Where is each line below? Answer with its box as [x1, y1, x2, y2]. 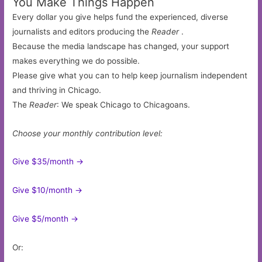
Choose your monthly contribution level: [12, 128, 163, 138]
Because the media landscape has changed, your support [12, 41, 230, 51]
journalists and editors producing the [12, 26, 152, 36]
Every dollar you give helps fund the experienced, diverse [12, 12, 229, 22]
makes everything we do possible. [12, 56, 140, 65]
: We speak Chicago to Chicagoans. [57, 99, 191, 109]
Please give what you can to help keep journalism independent [12, 70, 248, 80]
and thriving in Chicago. [12, 85, 102, 95]
